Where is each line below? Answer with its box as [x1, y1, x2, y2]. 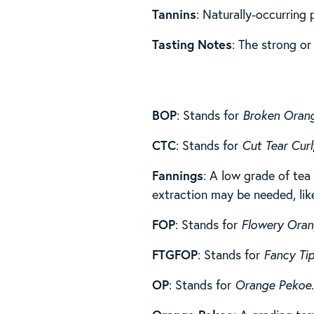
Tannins [152, 5, 197, 22]
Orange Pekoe [235, 275, 312, 293]
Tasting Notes [152, 35, 233, 53]
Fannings [152, 166, 204, 184]
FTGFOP [152, 245, 198, 263]
